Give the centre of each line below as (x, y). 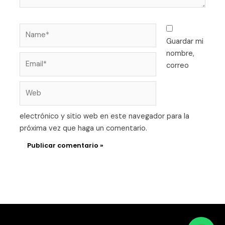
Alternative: (40, 162)
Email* (30, 58)
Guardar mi (185, 41)
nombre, (180, 53)
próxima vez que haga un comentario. (84, 129)
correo (177, 65)
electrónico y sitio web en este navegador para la (105, 117)
